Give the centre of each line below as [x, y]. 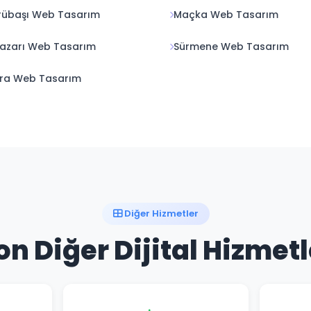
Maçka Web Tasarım [226, 15]
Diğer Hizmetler [160, 213]
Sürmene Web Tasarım [231, 47]
